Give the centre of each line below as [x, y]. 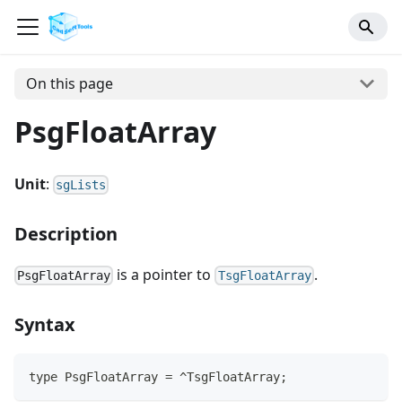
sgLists [81, 185]
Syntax [45, 325]
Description [66, 234]
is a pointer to [164, 275]
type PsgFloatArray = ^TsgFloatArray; [158, 377]
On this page [69, 84]
